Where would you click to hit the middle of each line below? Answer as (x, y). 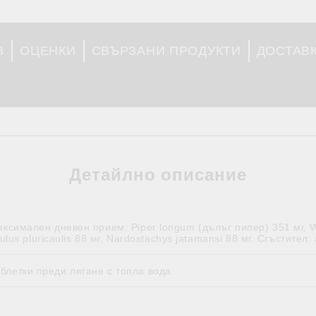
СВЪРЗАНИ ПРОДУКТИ (166, 50)
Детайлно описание (158, 175)
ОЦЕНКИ (48, 50)
